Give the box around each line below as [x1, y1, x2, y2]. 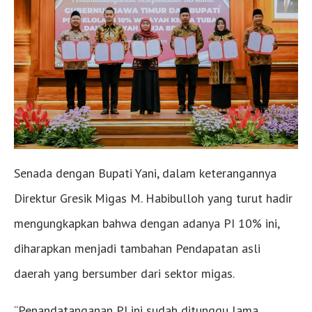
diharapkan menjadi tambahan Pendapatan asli [14, 240, 260, 256]
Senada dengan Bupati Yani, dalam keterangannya [14, 164, 276, 181]
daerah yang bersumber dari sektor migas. [14, 265, 235, 281]
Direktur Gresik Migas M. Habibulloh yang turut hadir [14, 189, 292, 206]
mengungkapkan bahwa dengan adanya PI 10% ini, [14, 214, 279, 231]
